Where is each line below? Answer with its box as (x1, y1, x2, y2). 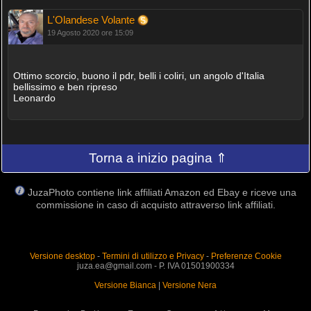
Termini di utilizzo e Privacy (101, 251, 204, 261)
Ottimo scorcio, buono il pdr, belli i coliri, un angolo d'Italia (12, 69, 264, 81)
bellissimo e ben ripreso (12, 81, 117, 92)
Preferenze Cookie (210, 251, 282, 261)
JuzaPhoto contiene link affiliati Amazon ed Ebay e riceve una (28, 186, 296, 198)
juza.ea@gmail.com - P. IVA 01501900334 (76, 260, 235, 271)
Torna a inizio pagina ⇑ (89, 150, 228, 165)
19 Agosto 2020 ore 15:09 (47, 28, 133, 37)
